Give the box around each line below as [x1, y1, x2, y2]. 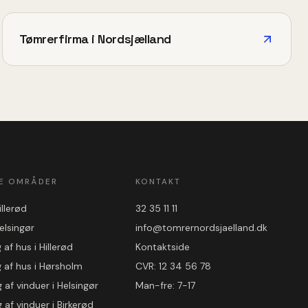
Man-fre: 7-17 [135, 278, 195, 291]
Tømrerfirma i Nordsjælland [19, 30, 171, 47]
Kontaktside [135, 240, 190, 253]
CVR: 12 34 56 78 [135, 259, 211, 272]
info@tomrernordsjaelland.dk [135, 221, 267, 234]
